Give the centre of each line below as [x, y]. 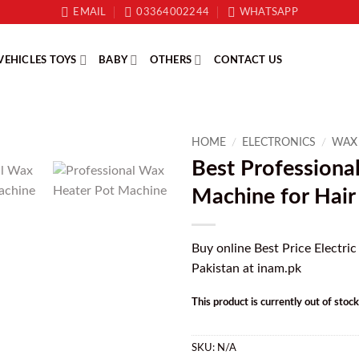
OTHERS [171, 60]
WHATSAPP [268, 12]
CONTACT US [248, 60]
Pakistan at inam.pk [246, 268]
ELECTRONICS [279, 143]
